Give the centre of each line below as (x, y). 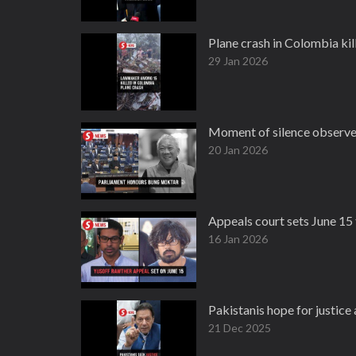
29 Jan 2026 (238, 61)
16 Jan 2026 (238, 239)
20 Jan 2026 (238, 150)
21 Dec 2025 (240, 328)
